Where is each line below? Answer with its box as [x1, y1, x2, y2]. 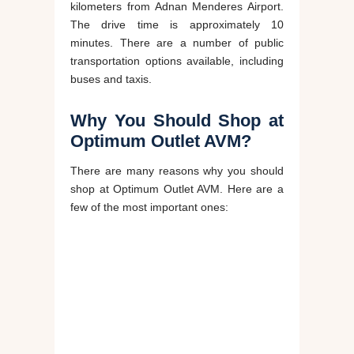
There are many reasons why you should [70, 164, 284, 178]
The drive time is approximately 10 [70, 18, 284, 32]
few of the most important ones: [70, 201, 228, 214]
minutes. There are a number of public [70, 36, 284, 50]
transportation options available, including [70, 55, 284, 68]
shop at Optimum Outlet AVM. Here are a [70, 183, 284, 196]
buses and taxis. [70, 73, 152, 86]
